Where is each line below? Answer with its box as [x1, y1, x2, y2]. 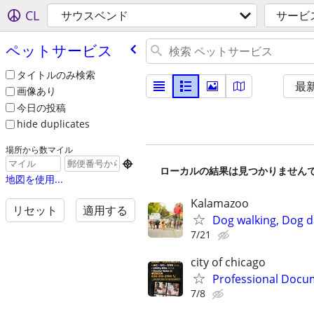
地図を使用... [5, 172, 63, 186]
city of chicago [191, 254, 266, 271]
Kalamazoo [191, 196, 249, 211]
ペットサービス [5, 40, 113, 60]
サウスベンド [61, 8, 128, 23]
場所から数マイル [5, 144, 73, 156]
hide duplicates [16, 117, 90, 131]
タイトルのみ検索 [16, 67, 95, 81]
